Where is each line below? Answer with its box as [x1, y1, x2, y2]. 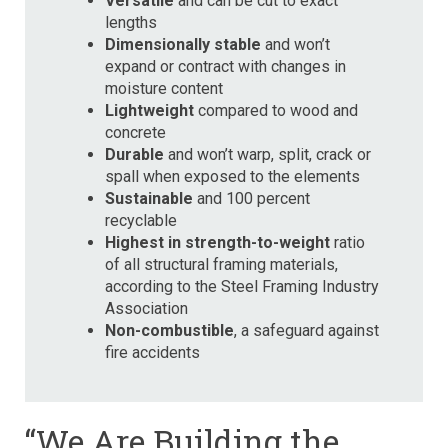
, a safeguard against [234, 320, 379, 340]
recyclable [105, 210, 177, 230]
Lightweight [105, 100, 194, 120]
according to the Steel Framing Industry [105, 276, 379, 296]
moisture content [105, 78, 223, 98]
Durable [105, 144, 164, 164]
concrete [105, 122, 166, 142]
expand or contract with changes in [105, 56, 346, 76]
